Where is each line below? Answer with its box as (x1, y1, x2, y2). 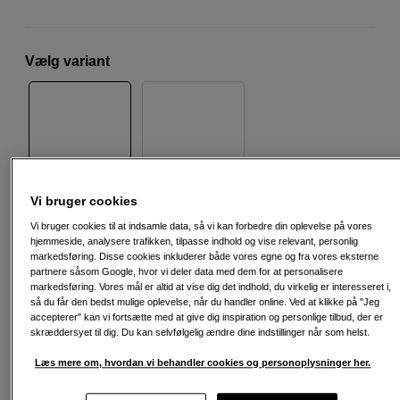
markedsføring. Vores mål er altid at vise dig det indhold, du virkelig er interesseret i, (30, 280, 392, 292)
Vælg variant (25, 53, 110, 69)
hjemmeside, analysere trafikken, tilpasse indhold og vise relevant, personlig (30, 235, 359, 246)
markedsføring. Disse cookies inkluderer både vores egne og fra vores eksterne (30, 250, 379, 262)
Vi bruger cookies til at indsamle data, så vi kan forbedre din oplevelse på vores (30, 220, 373, 231)
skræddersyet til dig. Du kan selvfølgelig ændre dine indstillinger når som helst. (30, 326, 371, 337)
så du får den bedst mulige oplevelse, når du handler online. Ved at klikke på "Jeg (30, 296, 380, 307)
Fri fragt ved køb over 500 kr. (65, 365, 229, 380)
